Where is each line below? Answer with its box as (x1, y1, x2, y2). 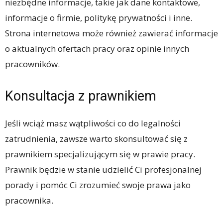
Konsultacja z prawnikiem (5, 88, 156, 104)
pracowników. (5, 58, 60, 70)
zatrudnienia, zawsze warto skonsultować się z (5, 133, 188, 144)
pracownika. (5, 195, 53, 206)
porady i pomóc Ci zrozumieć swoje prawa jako (5, 179, 191, 191)
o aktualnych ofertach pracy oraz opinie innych (5, 43, 189, 54)
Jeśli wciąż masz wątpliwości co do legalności (5, 117, 181, 129)
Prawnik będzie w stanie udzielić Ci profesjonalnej (5, 164, 202, 175)
